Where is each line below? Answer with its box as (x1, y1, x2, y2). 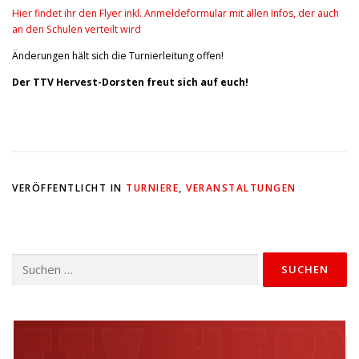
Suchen (11, 253, 45, 268)
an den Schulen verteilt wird (12, 22, 141, 36)
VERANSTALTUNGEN (186, 181, 296, 196)
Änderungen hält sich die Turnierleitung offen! (12, 49, 224, 63)
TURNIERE (126, 181, 179, 196)
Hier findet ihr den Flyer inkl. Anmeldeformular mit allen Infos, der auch (12, 6, 339, 20)
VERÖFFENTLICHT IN (12, 181, 126, 196)
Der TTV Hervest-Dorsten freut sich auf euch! (12, 75, 248, 90)
